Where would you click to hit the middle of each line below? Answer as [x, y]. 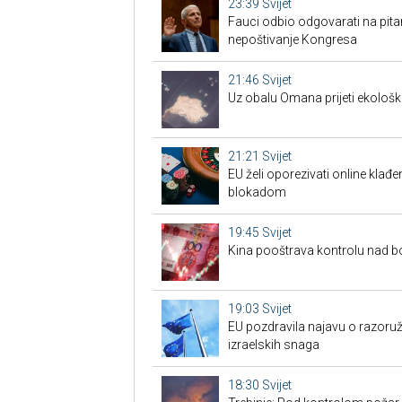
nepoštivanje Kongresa [292, 40]
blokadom [257, 192]
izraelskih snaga [273, 345]
